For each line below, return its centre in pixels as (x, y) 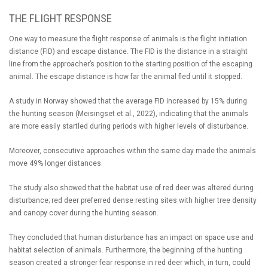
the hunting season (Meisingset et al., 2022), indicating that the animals (129, 113)
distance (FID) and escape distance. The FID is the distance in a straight (128, 51)
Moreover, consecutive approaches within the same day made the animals (133, 150)
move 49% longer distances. (57, 163)
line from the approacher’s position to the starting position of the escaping (131, 64)
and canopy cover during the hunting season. (84, 213)
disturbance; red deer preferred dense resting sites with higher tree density (133, 200)
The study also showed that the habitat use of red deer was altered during (131, 188)
